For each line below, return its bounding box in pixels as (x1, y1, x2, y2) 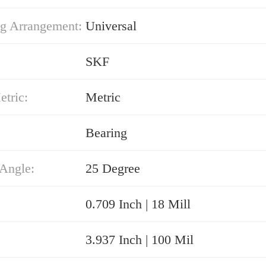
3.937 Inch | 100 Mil (85, 232, 194, 247)
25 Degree (85, 161, 140, 176)
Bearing (85, 125, 127, 140)
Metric (85, 90, 121, 104)
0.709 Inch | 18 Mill (85, 197, 191, 211)
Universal (85, 18, 137, 33)
